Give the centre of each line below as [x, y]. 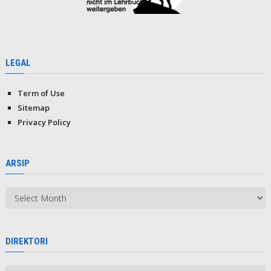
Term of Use [41, 93]
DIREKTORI [26, 241]
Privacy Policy [44, 122]
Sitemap [33, 107]
